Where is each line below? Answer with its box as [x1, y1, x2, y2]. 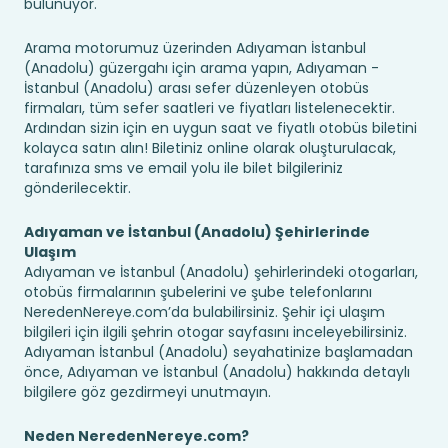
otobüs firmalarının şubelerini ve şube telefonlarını [24, 282, 372, 302]
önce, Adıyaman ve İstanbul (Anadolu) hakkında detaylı [24, 362, 410, 382]
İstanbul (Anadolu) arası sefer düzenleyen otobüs [24, 78, 369, 98]
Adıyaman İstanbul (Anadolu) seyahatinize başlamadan [24, 342, 413, 362]
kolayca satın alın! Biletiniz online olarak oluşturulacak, [24, 138, 396, 158]
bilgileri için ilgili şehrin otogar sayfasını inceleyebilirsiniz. [24, 322, 407, 342]
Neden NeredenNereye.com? [24, 426, 249, 446]
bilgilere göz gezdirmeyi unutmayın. [24, 382, 271, 402]
